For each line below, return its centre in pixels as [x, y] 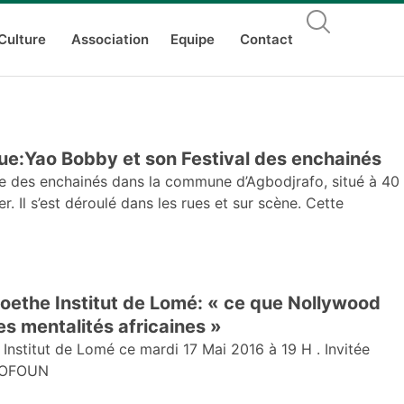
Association [110, 39]
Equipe [193, 39]
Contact [267, 39]
